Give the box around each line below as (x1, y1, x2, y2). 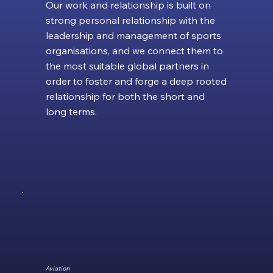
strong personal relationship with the (45, 13, 215, 26)
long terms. (45, 105, 97, 118)
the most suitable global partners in (45, 59, 209, 72)
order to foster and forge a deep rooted (45, 74, 227, 87)
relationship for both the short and (45, 90, 205, 102)
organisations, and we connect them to (45, 44, 223, 57)
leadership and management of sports (45, 29, 221, 41)
